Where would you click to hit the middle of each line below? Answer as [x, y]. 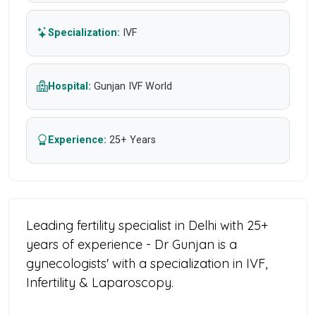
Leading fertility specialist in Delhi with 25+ [147, 226]
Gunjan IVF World [133, 87]
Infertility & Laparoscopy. [100, 283]
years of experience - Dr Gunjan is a [132, 245]
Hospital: [69, 87]
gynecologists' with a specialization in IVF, [147, 264]
